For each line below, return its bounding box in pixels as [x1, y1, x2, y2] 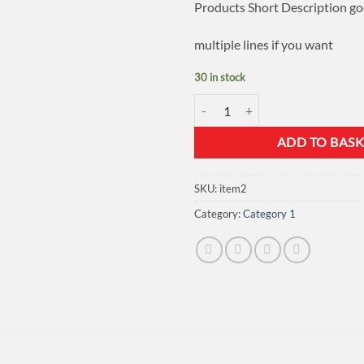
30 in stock [194, 71, 245, 84]
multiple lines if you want [194, 36, 333, 52]
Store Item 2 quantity [193, 96, 299, 110]
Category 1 [243, 207, 296, 221]
